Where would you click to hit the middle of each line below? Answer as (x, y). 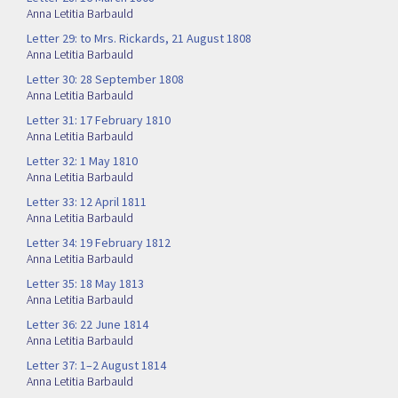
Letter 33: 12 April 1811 (87, 202)
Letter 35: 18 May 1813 (85, 284)
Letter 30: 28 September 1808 (105, 80)
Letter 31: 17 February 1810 (99, 120)
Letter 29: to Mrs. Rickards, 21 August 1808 (139, 39)
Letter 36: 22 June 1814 (88, 325)
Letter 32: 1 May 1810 (82, 161)
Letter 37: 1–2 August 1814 (96, 366)
